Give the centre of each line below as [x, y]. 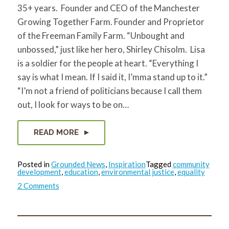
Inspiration [127, 164]
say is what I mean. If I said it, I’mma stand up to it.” [112, 77]
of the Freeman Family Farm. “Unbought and [101, 36]
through [72, 223]
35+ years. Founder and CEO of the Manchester [108, 8]
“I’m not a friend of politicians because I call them [109, 91]
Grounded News [78, 164]
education [81, 172]
